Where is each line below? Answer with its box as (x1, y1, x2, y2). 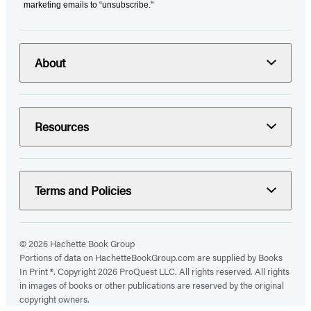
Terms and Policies (35, 181, 131, 199)
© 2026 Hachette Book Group (19, 236, 135, 250)
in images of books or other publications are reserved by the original (19, 278, 284, 292)
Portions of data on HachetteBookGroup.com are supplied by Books (19, 250, 283, 264)
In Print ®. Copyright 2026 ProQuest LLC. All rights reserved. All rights (19, 264, 289, 278)
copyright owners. (19, 292, 90, 305)
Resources (35, 117, 89, 135)
